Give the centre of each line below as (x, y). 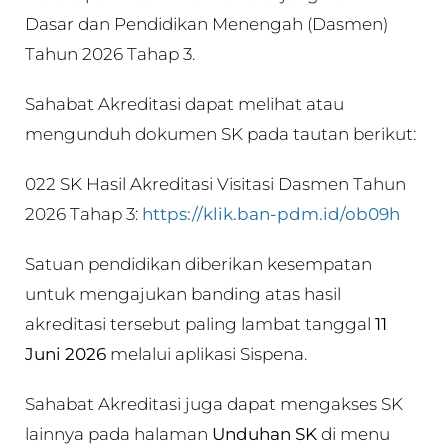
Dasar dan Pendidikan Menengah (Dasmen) (206, 23)
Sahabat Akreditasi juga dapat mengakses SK (214, 403)
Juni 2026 (65, 353)
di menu (355, 433)
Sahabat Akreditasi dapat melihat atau (184, 103)
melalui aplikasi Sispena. (206, 353)
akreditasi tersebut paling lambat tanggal (200, 323)
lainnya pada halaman (118, 433)
